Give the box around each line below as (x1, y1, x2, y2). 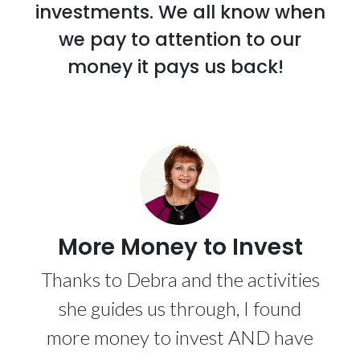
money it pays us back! (67, 54, 293, 80)
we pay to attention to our (59, 27, 301, 52)
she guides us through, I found (59, 297, 301, 320)
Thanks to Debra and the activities (40, 268, 320, 291)
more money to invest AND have (47, 325, 313, 349)
